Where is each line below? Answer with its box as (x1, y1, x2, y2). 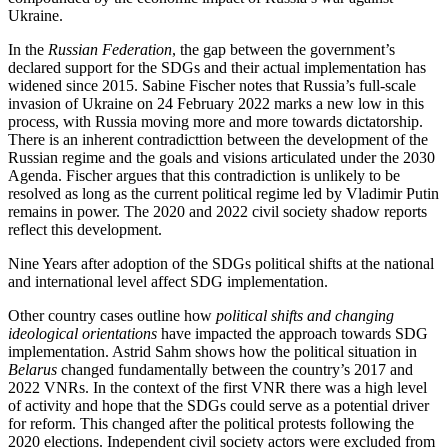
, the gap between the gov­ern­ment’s (172, 40, 395, 58)
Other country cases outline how (8, 306, 216, 324)
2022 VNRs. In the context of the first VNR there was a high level (8, 378, 427, 396)
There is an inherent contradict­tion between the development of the (8, 130, 428, 148)
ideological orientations (8, 324, 157, 342)
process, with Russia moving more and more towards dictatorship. (8, 112, 423, 130)
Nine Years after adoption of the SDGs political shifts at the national (8, 254, 434, 272)
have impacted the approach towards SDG (157, 324, 428, 342)
